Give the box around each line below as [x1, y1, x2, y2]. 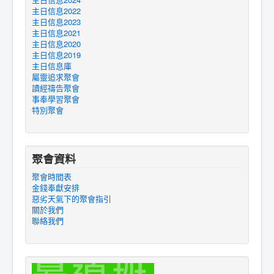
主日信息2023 [32, 16, 81, 28]
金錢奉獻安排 [32, 182, 80, 193]
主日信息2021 [32, 27, 81, 39]
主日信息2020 [32, 38, 81, 50]
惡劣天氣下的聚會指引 [32, 193, 111, 204]
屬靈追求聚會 [32, 71, 80, 83]
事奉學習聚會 [32, 93, 80, 105]
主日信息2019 [32, 49, 81, 61]
